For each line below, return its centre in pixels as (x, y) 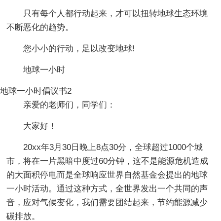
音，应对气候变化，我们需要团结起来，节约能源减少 (107, 202)
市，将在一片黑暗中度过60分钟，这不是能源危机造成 (108, 161)
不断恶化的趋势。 (40, 27)
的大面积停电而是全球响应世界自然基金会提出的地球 (107, 175)
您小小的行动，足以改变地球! (79, 48)
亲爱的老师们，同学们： (70, 105)
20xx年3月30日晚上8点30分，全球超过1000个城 (113, 147)
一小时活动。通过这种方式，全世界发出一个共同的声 (107, 188)
